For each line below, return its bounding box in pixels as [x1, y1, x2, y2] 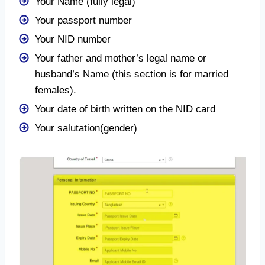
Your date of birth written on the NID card [35, 103, 215, 115]
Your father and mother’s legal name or [35, 52, 206, 64]
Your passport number [35, 14, 132, 26]
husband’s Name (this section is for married [35, 68, 228, 80]
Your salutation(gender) [35, 122, 137, 134]
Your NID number [35, 33, 111, 45]
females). [35, 84, 76, 96]
